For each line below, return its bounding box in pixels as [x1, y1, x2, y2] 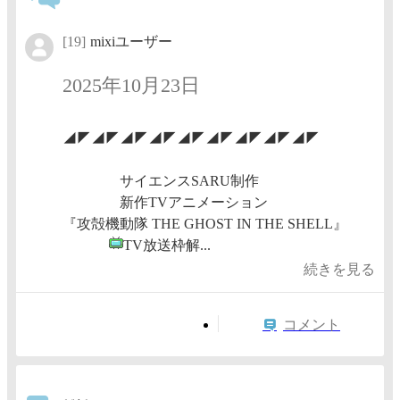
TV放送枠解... [123, 237, 211, 254]
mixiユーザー [90, 33, 172, 49]
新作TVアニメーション [62, 195, 268, 211]
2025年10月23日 [62, 73, 200, 96]
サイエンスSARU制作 [62, 173, 259, 189]
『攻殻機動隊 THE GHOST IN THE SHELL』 [62, 216, 347, 232]
